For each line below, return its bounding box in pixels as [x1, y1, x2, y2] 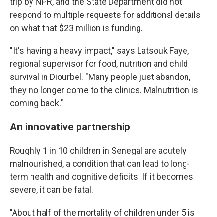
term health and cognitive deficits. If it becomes [10, 171, 193, 182]
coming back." [10, 98, 63, 108]
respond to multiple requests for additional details [10, 10, 201, 20]
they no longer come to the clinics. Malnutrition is [10, 85, 198, 95]
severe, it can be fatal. [10, 185, 93, 195]
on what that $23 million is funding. [10, 23, 143, 33]
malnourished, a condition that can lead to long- [10, 158, 190, 169]
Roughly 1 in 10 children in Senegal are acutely [10, 145, 186, 155]
